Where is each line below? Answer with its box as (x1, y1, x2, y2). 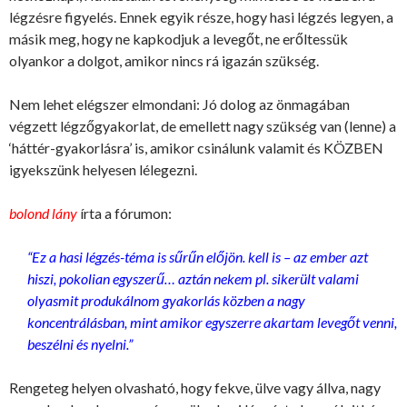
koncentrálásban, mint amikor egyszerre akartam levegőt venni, (27, 313, 397, 332)
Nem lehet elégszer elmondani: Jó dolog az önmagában (9, 95, 350, 114)
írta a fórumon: (77, 204, 172, 223)
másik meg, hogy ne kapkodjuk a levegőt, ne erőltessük (9, 30, 348, 48)
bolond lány (9, 204, 77, 223)
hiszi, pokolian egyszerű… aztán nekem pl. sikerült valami (27, 270, 359, 288)
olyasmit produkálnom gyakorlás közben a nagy (27, 292, 305, 310)
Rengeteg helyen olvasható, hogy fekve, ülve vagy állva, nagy (9, 379, 381, 397)
